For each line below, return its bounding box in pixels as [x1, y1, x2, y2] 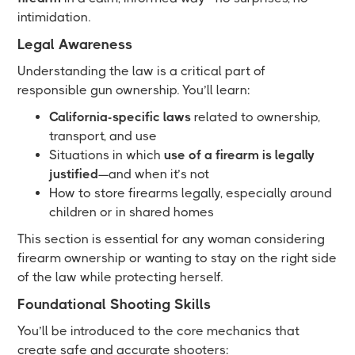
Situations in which [49, 147, 165, 162]
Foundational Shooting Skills [17, 296, 212, 312]
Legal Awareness [17, 36, 133, 52]
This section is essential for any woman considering [17, 231, 326, 246]
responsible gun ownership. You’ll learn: [17, 82, 251, 97]
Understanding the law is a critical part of [17, 63, 266, 78]
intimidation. [17, 9, 91, 25]
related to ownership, [191, 109, 321, 124]
